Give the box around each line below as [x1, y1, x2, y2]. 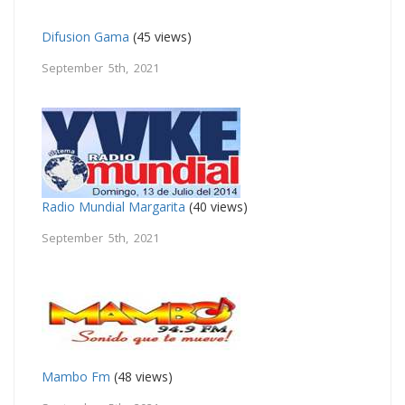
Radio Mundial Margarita [42, 197, 185, 215]
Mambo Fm [42, 367, 110, 385]
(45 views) [129, 27, 192, 45]
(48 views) [110, 367, 173, 385]
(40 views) [185, 197, 248, 215]
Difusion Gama [42, 27, 129, 45]
